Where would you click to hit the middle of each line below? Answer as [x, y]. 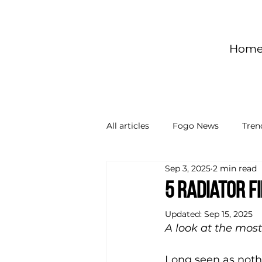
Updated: [185, 214]
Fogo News [196, 125]
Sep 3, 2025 [188, 168]
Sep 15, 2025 [228, 214]
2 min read [235, 168]
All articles [128, 125]
